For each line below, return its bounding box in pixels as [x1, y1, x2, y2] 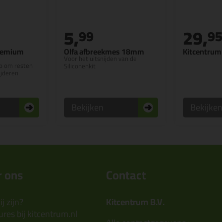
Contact [106, 164, 146, 187]
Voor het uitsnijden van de [64, 53, 137, 65]
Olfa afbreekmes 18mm [64, 44, 144, 59]
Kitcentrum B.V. [106, 194, 165, 211]
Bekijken [71, 99, 104, 116]
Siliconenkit [64, 60, 96, 72]
